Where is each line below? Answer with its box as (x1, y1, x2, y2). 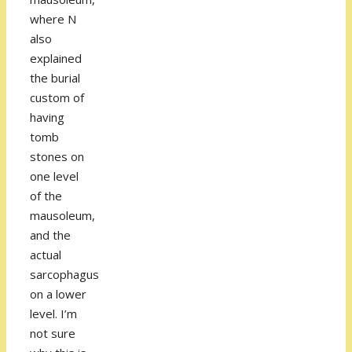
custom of (30, 90, 84, 106)
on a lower (30, 286, 86, 302)
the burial (30, 70, 80, 86)
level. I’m (30, 306, 77, 322)
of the (30, 188, 62, 204)
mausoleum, (30, 207, 95, 224)
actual (30, 247, 61, 263)
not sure (30, 325, 75, 342)
